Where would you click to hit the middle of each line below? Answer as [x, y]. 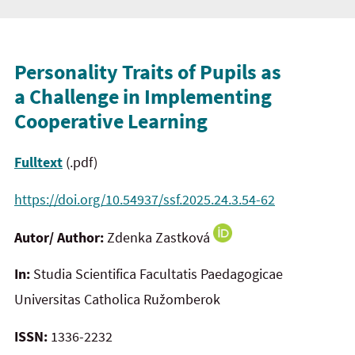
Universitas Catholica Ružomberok [117, 300]
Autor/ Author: [61, 237]
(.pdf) [80, 162]
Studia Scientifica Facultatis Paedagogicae [157, 274]
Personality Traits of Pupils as [148, 71]
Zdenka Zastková [160, 237]
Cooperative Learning [111, 120]
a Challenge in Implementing [143, 96]
